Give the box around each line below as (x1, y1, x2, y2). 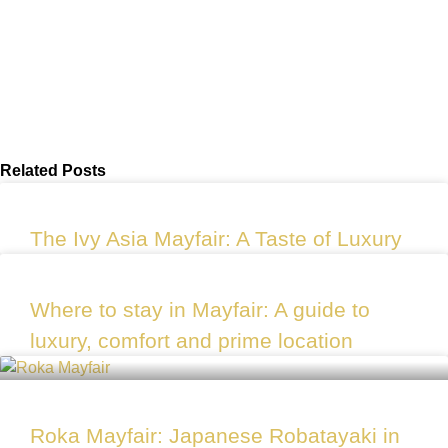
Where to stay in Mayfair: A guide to (30, 297, 370, 321)
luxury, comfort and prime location (30, 328, 353, 352)
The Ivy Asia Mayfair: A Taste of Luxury (30, 226, 402, 250)
